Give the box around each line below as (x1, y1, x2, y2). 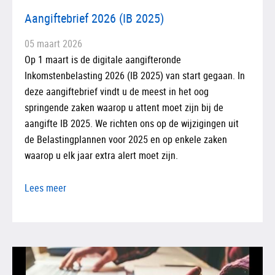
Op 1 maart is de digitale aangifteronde (25, 52, 181, 66)
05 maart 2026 (25, 36, 82, 50)
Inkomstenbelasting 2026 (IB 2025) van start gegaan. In (25, 68, 245, 82)
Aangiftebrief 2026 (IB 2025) (25, 9, 164, 26)
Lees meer (25, 180, 66, 195)
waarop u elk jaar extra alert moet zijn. (25, 148, 178, 162)
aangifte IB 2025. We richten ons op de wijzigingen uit (25, 116, 239, 130)
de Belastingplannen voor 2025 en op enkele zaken (25, 132, 227, 146)
